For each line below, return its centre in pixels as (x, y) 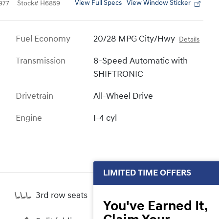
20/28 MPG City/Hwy (134, 39)
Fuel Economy (43, 39)
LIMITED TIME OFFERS (147, 173)
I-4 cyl (105, 118)
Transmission (41, 61)
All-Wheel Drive (123, 96)
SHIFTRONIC (119, 74)
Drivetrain (34, 96)
